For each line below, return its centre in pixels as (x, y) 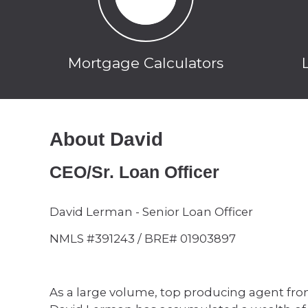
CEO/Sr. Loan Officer (134, 173)
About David (106, 140)
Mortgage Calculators (145, 63)
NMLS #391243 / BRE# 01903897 (143, 238)
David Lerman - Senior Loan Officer (151, 211)
